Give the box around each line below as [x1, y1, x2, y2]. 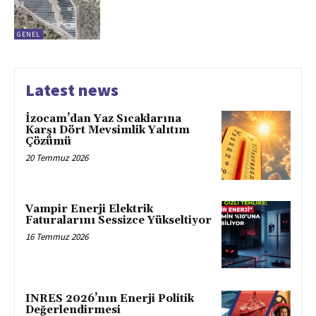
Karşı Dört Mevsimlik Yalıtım [25, 123, 190, 137]
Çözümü [25, 134, 71, 148]
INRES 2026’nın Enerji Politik [25, 292, 194, 306]
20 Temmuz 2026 [25, 151, 88, 164]
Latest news [25, 78, 119, 101]
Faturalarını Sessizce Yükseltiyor [25, 213, 212, 227]
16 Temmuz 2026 [25, 230, 88, 243]
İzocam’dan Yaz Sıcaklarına [25, 111, 181, 126]
